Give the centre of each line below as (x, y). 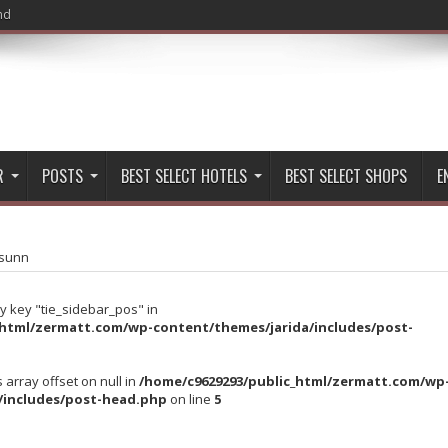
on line (190, 399)
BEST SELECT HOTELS (184, 176)
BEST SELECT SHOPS (346, 176)
